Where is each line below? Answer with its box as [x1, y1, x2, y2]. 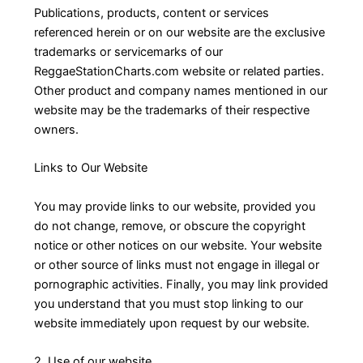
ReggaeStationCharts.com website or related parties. [33, 63, 324, 79]
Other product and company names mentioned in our [33, 83, 327, 98]
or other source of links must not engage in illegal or [33, 257, 319, 272]
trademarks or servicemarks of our [33, 44, 223, 59]
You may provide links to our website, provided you [33, 199, 315, 214]
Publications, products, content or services [33, 5, 269, 20]
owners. [33, 122, 79, 137]
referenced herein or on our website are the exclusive [33, 24, 325, 40]
